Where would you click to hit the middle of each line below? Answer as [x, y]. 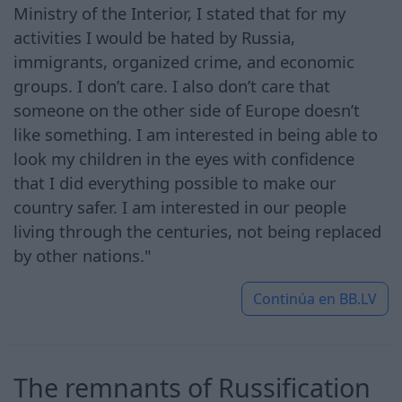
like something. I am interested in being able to [196, 134]
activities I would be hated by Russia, [154, 37]
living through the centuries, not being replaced [197, 231]
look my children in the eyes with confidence [184, 158]
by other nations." [83, 255]
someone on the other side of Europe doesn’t [187, 109]
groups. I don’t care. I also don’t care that [172, 85]
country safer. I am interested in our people [180, 206]
